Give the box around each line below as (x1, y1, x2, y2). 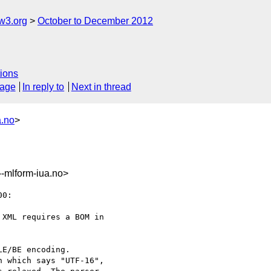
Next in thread (71, 82, 131, 93)
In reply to (22, 82, 65, 93)
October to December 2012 (38, 16, 153, 26)
